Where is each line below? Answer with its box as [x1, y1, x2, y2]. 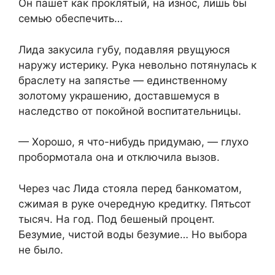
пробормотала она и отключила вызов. [18, 151, 220, 164]
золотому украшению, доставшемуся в [18, 89, 220, 102]
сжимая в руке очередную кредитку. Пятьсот [18, 197, 251, 210]
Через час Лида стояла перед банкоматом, [18, 182, 242, 195]
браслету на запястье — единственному [18, 74, 227, 87]
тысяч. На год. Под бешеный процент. [18, 212, 215, 225]
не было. [18, 243, 63, 256]
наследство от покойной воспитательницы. [18, 104, 241, 117]
